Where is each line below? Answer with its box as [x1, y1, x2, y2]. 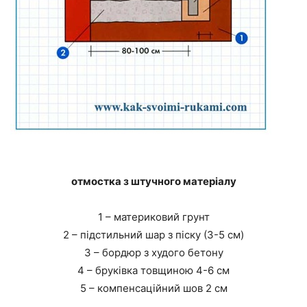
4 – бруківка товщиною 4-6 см [77, 264, 230, 278]
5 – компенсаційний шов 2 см [79, 282, 228, 295]
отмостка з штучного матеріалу [71, 175, 236, 188]
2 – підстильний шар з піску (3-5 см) [63, 228, 244, 242]
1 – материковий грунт [97, 210, 210, 224]
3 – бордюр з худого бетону [84, 246, 223, 260]
